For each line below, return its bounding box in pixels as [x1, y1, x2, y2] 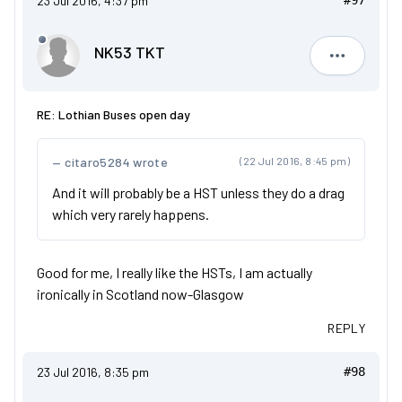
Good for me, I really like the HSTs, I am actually [37, 264, 312, 281]
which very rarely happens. [52, 205, 209, 223]
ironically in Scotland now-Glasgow [37, 285, 244, 302]
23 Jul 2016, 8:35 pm [37, 364, 149, 380]
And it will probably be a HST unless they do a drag [52, 184, 345, 201]
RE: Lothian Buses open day [37, 107, 190, 122]
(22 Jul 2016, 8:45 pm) [240, 154, 350, 167]
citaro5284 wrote [65, 154, 168, 170]
